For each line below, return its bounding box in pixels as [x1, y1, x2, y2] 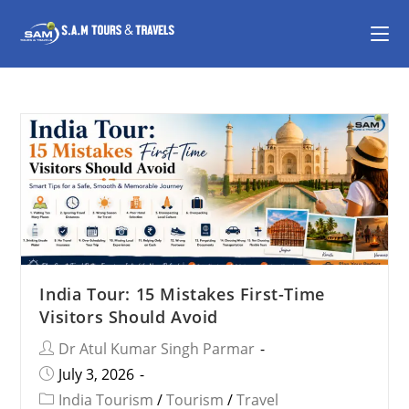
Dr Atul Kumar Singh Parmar [58, 338, 256, 359]
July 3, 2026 [58, 363, 135, 384]
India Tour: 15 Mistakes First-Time [39, 282, 325, 305]
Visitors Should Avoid [39, 305, 219, 328]
